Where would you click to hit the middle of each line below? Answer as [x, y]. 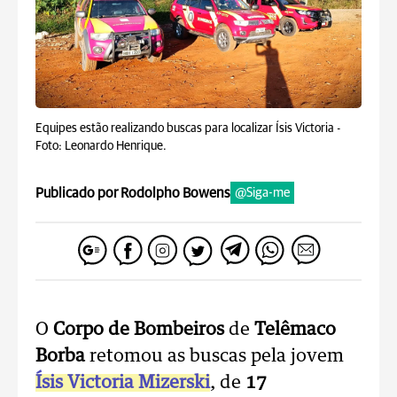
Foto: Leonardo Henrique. [101, 146]
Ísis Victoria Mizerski [123, 383]
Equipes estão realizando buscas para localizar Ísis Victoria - [188, 128]
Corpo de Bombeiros [139, 330]
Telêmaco [295, 330]
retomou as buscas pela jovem [214, 356]
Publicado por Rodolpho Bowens [133, 193]
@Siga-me [262, 193]
